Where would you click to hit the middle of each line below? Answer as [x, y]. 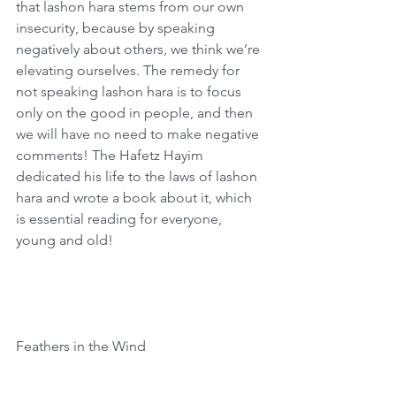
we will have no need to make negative [139, 134]
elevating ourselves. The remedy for [129, 70]
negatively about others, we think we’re [140, 49]
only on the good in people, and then [136, 113]
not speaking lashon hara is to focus [130, 91]
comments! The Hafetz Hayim [111, 155]
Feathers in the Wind [81, 346]
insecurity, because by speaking [117, 28]
